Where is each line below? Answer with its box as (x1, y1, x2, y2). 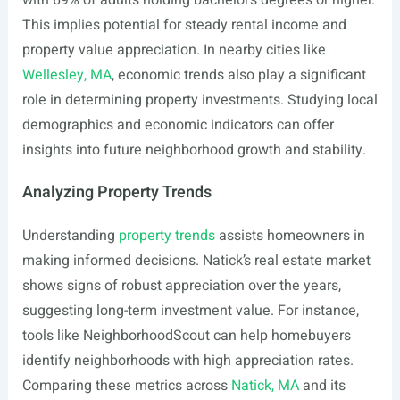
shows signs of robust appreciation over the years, (21, 275, 341, 296)
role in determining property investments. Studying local (21, 89, 378, 111)
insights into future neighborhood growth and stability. (21, 139, 366, 161)
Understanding (21, 225, 119, 246)
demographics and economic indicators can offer (21, 114, 334, 136)
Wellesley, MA (21, 64, 112, 86)
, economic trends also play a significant (111, 64, 366, 86)
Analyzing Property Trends (21, 180, 212, 204)
